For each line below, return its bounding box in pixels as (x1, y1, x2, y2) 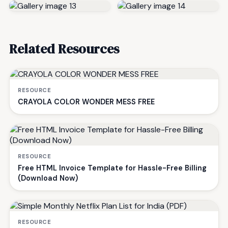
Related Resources (9, 39, 119, 58)
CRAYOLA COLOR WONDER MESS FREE (18, 97, 155, 106)
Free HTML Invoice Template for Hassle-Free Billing (18, 163, 207, 173)
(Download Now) (18, 173, 78, 183)
